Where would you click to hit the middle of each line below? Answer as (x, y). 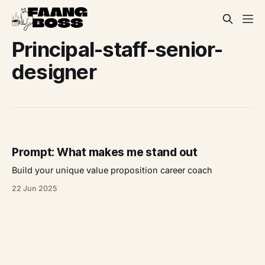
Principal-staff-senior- (117, 49)
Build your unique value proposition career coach (112, 170)
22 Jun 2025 (35, 189)
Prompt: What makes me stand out (105, 153)
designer (54, 72)
